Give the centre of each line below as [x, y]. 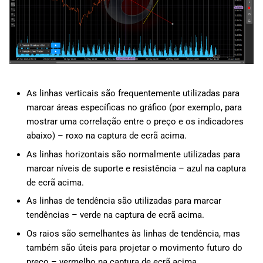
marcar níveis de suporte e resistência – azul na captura [136, 168]
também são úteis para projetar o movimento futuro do [134, 247]
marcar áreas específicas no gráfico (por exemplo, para [134, 107]
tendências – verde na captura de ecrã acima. [115, 215]
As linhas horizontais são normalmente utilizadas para [133, 154]
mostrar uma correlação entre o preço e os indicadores [135, 122]
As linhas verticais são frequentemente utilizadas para [133, 93]
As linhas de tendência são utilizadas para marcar [124, 201]
